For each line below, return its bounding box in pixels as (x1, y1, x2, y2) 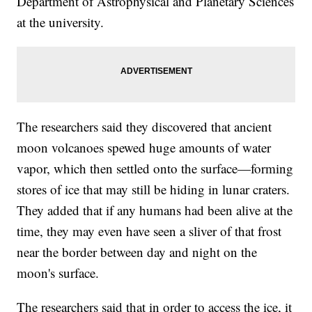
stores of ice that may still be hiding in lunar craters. (17, 180, 290, 198)
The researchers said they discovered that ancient (17, 117, 272, 135)
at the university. (17, 13, 104, 31)
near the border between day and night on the (17, 242, 258, 260)
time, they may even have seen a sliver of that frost (17, 221, 282, 240)
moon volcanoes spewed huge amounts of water (17, 138, 272, 156)
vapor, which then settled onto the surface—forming (17, 159, 294, 177)
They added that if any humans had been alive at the (17, 201, 293, 219)
